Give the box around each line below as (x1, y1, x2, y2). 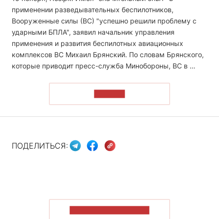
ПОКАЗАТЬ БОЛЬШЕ (69, 206, 150, 215)
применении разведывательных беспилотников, (12, 5, 174, 14)
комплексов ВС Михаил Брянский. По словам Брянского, (12, 50, 204, 59)
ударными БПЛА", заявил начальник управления (12, 27, 175, 36)
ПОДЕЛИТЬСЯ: (12, 141, 68, 151)
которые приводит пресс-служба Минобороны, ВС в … (12, 61, 196, 70)
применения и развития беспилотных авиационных (12, 39, 183, 47)
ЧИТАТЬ (94, 89, 125, 98)
